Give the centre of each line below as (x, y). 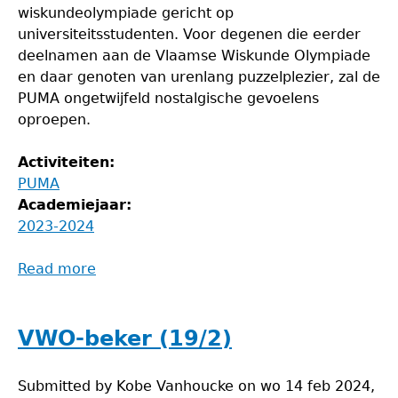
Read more (57, 269)
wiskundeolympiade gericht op (126, 13)
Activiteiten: (69, 162)
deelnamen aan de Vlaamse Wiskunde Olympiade (194, 56)
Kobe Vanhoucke (175, 386)
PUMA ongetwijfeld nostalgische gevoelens (168, 98)
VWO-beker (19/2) (125, 338)
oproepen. (54, 119)
